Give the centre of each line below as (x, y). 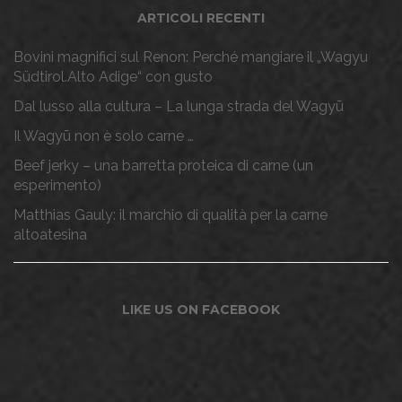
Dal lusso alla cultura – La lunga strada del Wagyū (179, 107)
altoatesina (50, 235)
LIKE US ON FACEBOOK (201, 310)
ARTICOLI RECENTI (201, 18)
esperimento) (57, 186)
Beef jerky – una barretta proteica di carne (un (163, 166)
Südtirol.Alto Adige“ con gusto (113, 77)
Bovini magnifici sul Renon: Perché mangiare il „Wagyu (191, 57)
